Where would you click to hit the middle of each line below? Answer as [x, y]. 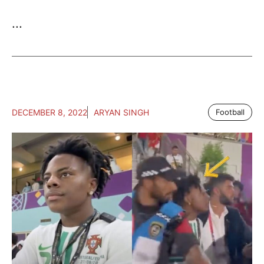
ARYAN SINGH [121, 113]
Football [230, 112]
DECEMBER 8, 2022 [49, 113]
